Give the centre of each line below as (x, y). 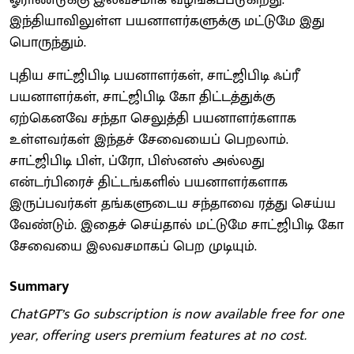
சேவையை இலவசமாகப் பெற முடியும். (133, 246)
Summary (39, 286)
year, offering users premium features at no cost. (158, 335)
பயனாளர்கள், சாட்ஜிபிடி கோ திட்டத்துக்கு (142, 97)
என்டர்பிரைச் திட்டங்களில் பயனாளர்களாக (149, 182)
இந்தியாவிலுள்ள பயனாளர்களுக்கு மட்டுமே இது (167, 21)
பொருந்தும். (48, 42)
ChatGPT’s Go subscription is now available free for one (177, 314)
